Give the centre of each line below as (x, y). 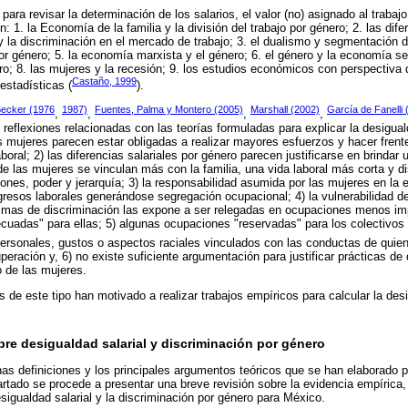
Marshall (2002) (285, 110)
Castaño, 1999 (104, 81)
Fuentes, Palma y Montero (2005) (169, 110)
